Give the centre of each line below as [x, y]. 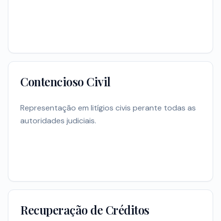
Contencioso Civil [65, 82]
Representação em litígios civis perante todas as [108, 108]
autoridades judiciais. [58, 121]
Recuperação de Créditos [85, 210]
